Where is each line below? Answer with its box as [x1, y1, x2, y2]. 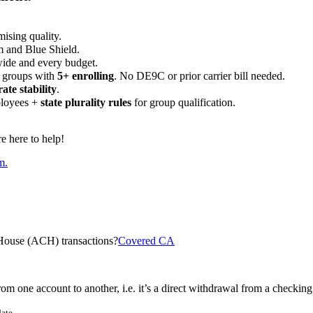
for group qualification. [131, 96, 235, 109]
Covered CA [118, 234, 175, 247]
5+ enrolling [57, 70, 114, 82]
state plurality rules [41, 96, 131, 109]
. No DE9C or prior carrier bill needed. [114, 70, 285, 82]
